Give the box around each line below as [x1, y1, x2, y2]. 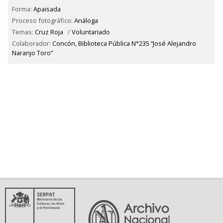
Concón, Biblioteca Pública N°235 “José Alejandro [52, 38, 196, 48]
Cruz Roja [35, 27, 63, 36]
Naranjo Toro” [12, 48, 53, 57]
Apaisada [33, 4, 61, 14]
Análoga [74, 16, 98, 25]
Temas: [12, 27, 35, 36]
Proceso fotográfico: [12, 16, 74, 25]
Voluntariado [72, 27, 111, 36]
